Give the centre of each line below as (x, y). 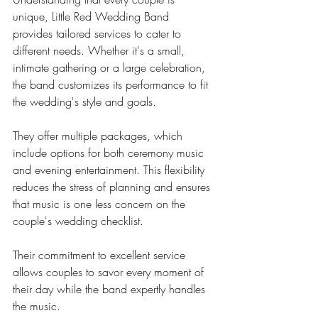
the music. (37, 306)
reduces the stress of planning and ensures (113, 187)
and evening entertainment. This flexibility (110, 170)
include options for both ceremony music (110, 153)
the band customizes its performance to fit (112, 84)
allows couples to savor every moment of (110, 272)
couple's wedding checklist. (78, 221)
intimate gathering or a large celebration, (111, 67)
